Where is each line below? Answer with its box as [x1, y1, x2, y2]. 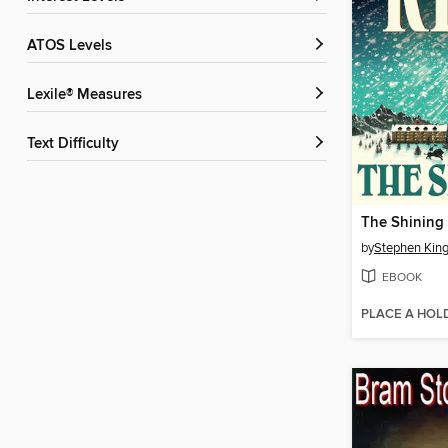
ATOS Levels [36, 37, 112, 56]
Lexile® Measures [35, 86, 142, 105]
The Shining [361, 214, 444, 233]
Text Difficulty [34, 135, 119, 154]
